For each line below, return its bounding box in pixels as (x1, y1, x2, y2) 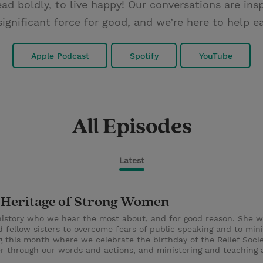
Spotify (129, 50, 159, 60)
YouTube (198, 50, 232, 60)
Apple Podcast (31, 50, 89, 60)
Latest (119, 156, 144, 165)
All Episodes (71, 113, 192, 141)
